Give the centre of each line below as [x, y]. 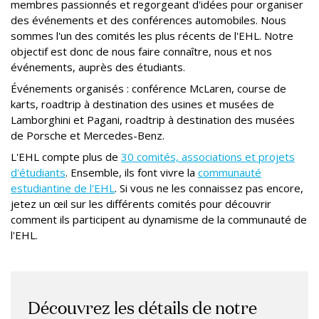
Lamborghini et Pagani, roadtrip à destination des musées [153, 119]
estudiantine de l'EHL [63, 188]
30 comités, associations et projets [208, 156]
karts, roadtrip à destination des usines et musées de [142, 104]
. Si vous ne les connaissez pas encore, [209, 188]
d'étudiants [38, 172]
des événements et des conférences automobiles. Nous [148, 20]
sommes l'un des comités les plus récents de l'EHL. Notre [152, 35]
